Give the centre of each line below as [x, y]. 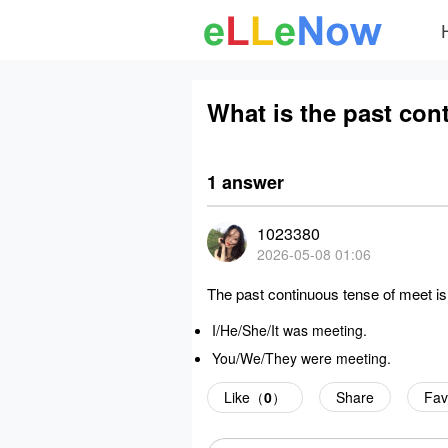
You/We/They [256, 358]
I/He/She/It [247, 330]
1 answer [245, 182]
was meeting [323, 330]
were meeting [344, 358]
